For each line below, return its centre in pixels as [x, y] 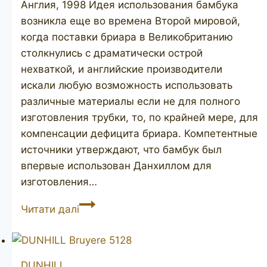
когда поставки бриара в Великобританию [127, 37]
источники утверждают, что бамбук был [121, 149]
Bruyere [97, 219]
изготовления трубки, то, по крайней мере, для [139, 117]
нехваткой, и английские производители [122, 69]
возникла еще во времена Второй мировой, [131, 21]
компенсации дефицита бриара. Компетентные [139, 133]
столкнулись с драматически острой [112, 53]
